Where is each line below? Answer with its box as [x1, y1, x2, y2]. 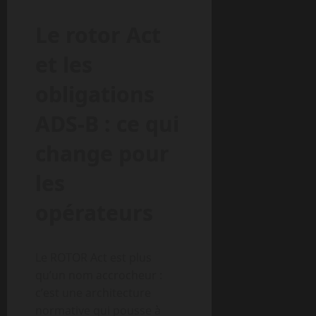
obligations [35, 80, 154, 109]
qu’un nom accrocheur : [35, 267, 162, 283]
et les [35, 50, 92, 79]
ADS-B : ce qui [35, 109, 179, 138]
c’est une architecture [35, 285, 151, 300]
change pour [35, 139, 169, 168]
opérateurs [35, 198, 153, 227]
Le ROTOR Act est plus [35, 250, 152, 265]
